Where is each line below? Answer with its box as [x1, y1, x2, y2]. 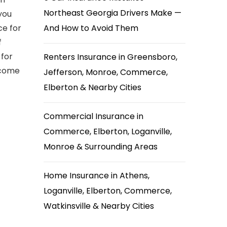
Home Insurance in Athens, [44, 170, 149, 181]
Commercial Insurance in [44, 110, 143, 122]
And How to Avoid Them [44, 22, 138, 34]
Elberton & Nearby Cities [44, 82, 141, 93]
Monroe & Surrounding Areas [44, 141, 158, 153]
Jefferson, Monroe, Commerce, [44, 66, 168, 78]
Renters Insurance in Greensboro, [44, 51, 177, 63]
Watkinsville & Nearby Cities [44, 200, 154, 212]
